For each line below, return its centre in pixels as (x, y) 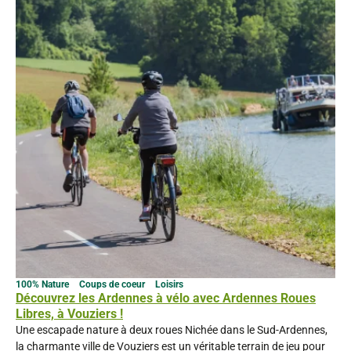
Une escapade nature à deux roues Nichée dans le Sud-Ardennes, (172, 329)
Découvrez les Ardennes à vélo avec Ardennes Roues (166, 298)
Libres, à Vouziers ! (69, 313)
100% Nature (43, 284)
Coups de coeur (113, 284)
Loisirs (169, 284)
